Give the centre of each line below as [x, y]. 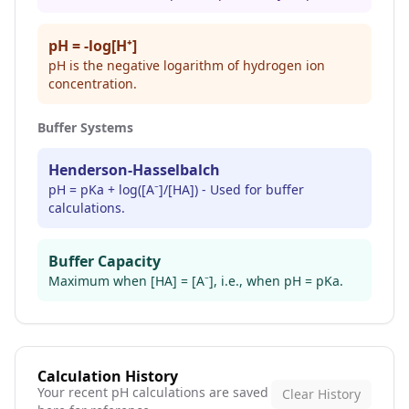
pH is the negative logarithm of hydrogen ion [187, 65]
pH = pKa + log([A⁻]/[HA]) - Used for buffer [176, 189]
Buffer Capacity [105, 261]
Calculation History [108, 376]
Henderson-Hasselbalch [134, 170]
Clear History [321, 394]
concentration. [93, 84]
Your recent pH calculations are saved [153, 392]
